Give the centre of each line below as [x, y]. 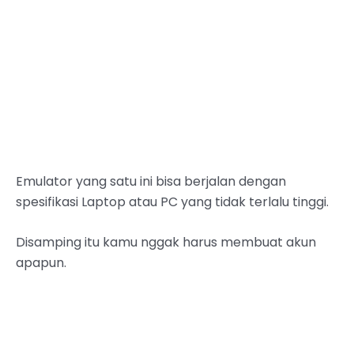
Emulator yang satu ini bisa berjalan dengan [151, 181]
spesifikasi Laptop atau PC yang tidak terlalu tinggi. [172, 201]
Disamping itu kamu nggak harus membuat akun [166, 243]
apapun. [41, 263]
